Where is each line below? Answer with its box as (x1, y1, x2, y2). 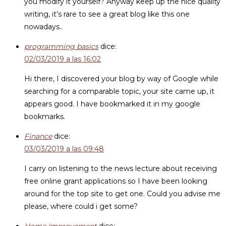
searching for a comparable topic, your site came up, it (24, 87, 214, 96)
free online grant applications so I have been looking (24, 177, 207, 186)
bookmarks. (24, 112, 65, 121)
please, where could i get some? (24, 202, 138, 211)
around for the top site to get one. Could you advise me (24, 189, 220, 198)
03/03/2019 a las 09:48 (24, 144, 104, 153)
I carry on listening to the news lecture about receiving (24, 164, 217, 173)
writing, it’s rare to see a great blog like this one (24, 10, 190, 19)
